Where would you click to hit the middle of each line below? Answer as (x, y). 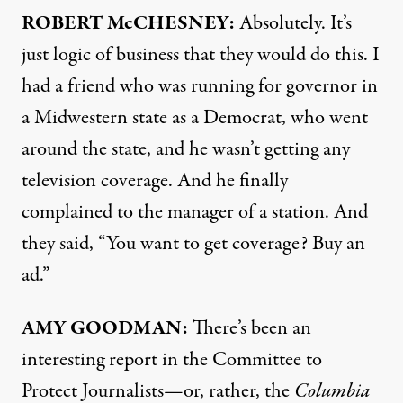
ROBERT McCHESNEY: (128, 23)
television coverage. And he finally (155, 181)
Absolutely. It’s (293, 23)
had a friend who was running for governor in (200, 86)
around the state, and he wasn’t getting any (186, 149)
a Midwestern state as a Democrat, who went (195, 118)
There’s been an (250, 328)
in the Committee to (240, 360)
